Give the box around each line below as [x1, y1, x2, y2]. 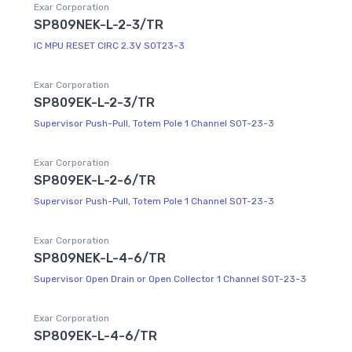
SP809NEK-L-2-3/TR [34, 16, 163, 32]
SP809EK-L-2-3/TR [34, 94, 155, 110]
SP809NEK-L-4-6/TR [34, 250, 166, 266]
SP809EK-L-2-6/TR [34, 172, 156, 188]
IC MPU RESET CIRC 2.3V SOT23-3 [34, 39, 185, 51]
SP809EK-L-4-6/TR [34, 328, 157, 343]
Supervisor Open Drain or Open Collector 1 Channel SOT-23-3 [34, 273, 306, 284]
